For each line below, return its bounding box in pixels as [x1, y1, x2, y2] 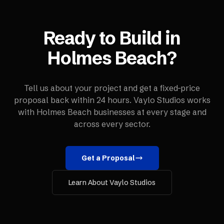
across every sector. [73, 119, 150, 129]
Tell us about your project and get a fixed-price [24, 83, 200, 93]
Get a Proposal [81, 153, 135, 162]
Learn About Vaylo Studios [68, 178, 155, 187]
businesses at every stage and [91, 107, 206, 117]
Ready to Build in [43, 27, 181, 49]
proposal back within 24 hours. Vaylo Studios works [13, 95, 210, 105]
